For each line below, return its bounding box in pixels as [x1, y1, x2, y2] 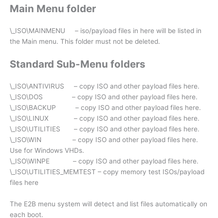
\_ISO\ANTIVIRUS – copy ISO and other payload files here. [10, 82, 201, 90]
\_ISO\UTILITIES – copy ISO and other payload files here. [10, 125, 200, 133]
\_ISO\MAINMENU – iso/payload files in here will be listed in [10, 27, 201, 35]
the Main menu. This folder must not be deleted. [10, 37, 160, 46]
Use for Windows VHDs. [10, 146, 84, 154]
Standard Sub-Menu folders [10, 58, 145, 70]
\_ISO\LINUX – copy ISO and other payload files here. [10, 114, 200, 122]
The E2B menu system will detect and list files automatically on [10, 200, 207, 208]
